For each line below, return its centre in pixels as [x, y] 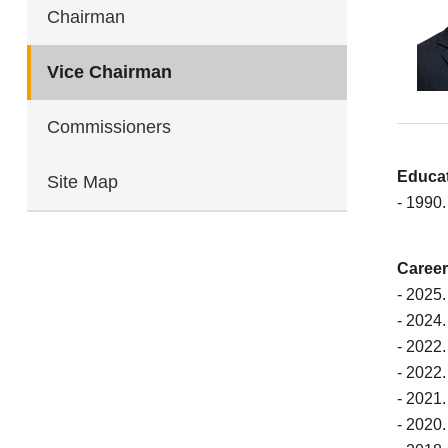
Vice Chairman [109, 72]
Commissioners [109, 127]
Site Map [82, 182]
